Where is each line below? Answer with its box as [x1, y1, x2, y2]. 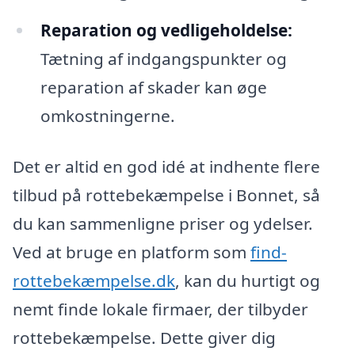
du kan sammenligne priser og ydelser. [13, 212, 313, 235]
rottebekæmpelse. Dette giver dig [13, 326, 276, 349]
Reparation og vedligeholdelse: [40, 19, 292, 42]
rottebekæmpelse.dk [13, 269, 175, 292]
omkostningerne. [40, 105, 175, 128]
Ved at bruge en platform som [13, 240, 250, 263]
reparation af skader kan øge [40, 76, 267, 99]
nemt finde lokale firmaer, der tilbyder [13, 297, 308, 320]
